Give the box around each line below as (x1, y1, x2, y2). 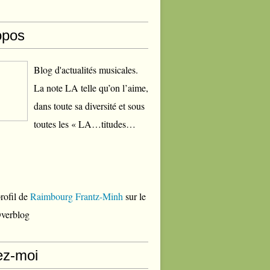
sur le (123, 190, 146, 202)
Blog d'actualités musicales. (34, 63, 138, 76)
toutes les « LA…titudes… (34, 118, 136, 130)
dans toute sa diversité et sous (34, 99, 145, 112)
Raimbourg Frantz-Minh (30, 190, 123, 202)
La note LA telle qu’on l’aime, (34, 81, 148, 94)
